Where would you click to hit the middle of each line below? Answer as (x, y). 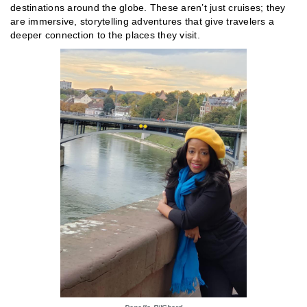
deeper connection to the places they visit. (105, 35)
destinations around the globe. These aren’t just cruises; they (148, 8)
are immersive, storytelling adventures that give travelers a (142, 22)
